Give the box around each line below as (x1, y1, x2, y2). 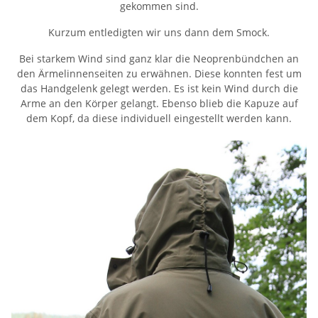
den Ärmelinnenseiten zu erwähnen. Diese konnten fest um (16, 67, 302, 81)
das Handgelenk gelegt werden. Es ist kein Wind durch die (20, 82, 298, 96)
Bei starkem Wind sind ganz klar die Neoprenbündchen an (19, 52, 299, 66)
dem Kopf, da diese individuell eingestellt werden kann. (26, 111, 292, 126)
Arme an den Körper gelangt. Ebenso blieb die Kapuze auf (20, 97, 298, 111)
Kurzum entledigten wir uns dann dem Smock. (48, 26, 270, 40)
